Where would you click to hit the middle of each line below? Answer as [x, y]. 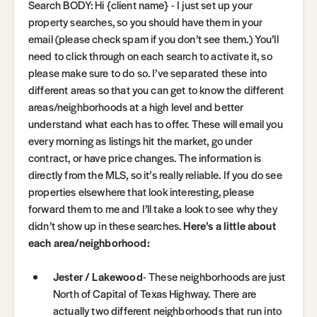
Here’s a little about [230, 226]
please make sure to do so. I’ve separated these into [148, 73]
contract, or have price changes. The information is [145, 158]
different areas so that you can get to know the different [156, 90]
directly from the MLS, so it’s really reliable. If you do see [155, 175]
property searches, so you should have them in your [146, 22]
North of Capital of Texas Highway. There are [155, 294]
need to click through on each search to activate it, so [150, 56]
